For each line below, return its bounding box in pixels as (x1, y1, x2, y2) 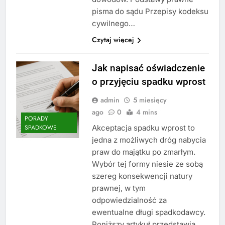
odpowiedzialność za (91, 195, 167, 205)
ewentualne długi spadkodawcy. (91, 207, 205, 217)
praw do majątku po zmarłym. (91, 147, 195, 157)
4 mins (136, 106, 157, 117)
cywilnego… (91, 18, 135, 28)
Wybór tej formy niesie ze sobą (91, 159, 203, 169)
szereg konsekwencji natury (91, 171, 192, 181)
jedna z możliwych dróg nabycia (91, 135, 206, 145)
